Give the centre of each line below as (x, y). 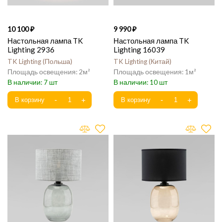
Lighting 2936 (31, 50)
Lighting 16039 (139, 50)
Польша (57, 61)
